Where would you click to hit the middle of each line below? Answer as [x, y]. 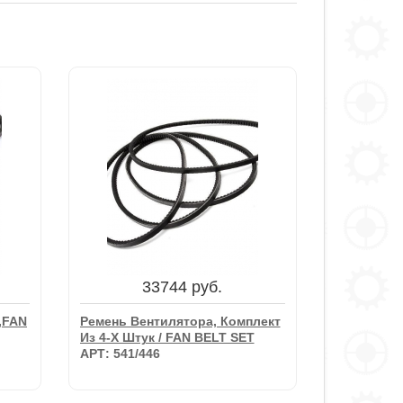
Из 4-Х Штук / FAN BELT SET [167, 337]
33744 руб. [183, 287]
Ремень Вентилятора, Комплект [180, 321]
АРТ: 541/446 [120, 354]
